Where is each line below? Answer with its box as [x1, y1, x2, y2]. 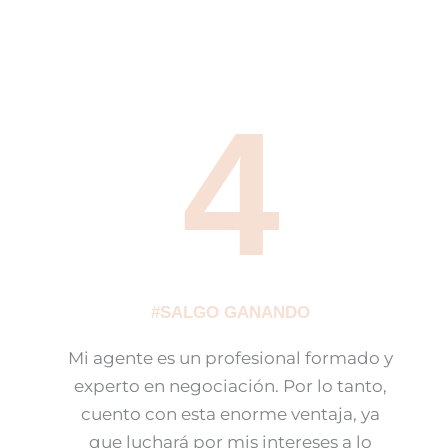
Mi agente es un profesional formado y [68, 348, 394, 369]
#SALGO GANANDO [151, 303, 311, 323]
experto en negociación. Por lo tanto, [74, 376, 388, 397]
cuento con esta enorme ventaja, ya [81, 404, 381, 425]
